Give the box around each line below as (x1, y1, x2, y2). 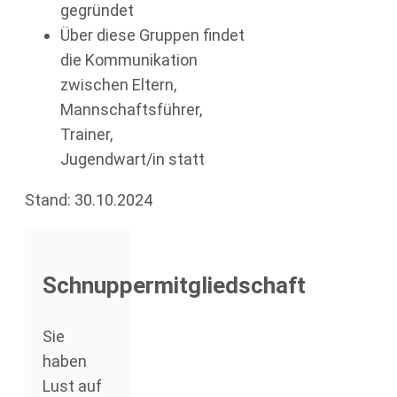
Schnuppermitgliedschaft (43, 272, 306, 300)
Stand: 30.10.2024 (25, 191, 152, 210)
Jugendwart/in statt (60, 150, 205, 169)
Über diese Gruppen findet (60, 26, 245, 45)
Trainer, (60, 125, 113, 144)
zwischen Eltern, (60, 75, 176, 95)
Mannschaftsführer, (60, 100, 202, 120)
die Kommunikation (60, 51, 198, 70)
